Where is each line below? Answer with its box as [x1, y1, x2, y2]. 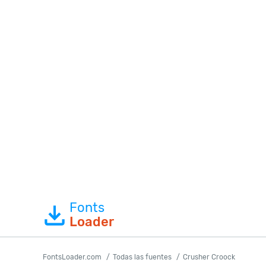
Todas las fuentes [113, 253, 172, 261]
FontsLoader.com [43, 253, 102, 261]
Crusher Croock [183, 253, 235, 261]
